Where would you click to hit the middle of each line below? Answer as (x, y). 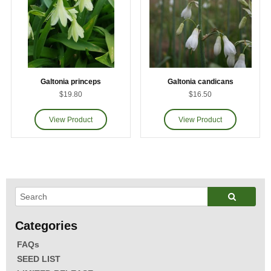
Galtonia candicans (200, 81)
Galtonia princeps (71, 81)
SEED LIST (39, 259)
